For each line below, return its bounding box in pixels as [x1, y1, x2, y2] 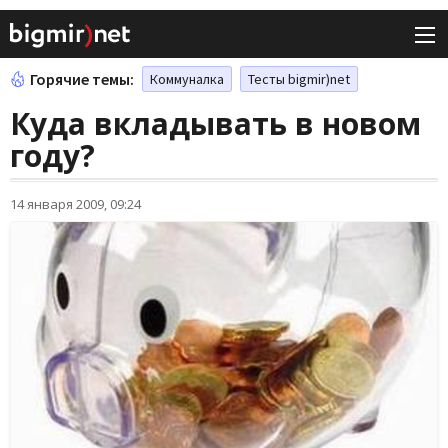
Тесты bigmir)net [248, 70, 350, 89]
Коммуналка [150, 70, 224, 89]
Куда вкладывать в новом [10, 103, 421, 145]
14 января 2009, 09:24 [10, 195, 141, 214]
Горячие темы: [30, 69, 134, 90]
